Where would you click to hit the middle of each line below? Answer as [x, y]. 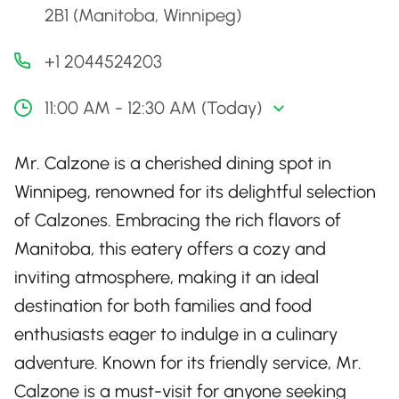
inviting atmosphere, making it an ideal [167, 277]
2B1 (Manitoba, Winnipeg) [143, 15]
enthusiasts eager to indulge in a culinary [176, 334]
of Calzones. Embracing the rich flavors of [178, 220]
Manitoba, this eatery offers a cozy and [170, 248]
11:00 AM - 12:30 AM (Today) [153, 108]
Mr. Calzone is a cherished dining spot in [173, 163]
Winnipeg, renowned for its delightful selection [195, 191]
